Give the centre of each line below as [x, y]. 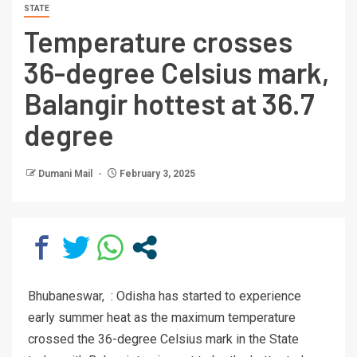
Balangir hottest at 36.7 [169, 104]
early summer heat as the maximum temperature [162, 318]
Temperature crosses [158, 41]
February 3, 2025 [156, 174]
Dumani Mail [67, 174]
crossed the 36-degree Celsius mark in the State [163, 339]
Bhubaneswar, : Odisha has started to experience [165, 296]
